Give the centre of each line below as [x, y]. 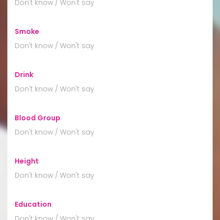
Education [33, 204]
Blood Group [38, 118]
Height [27, 161]
